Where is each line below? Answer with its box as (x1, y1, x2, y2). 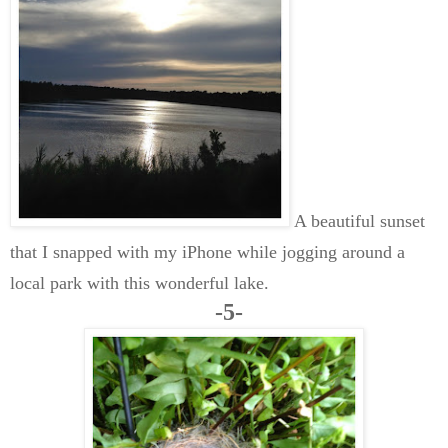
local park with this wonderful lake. (10, 273, 274, 294)
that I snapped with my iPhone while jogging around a (10, 242, 405, 263)
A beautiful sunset (290, 211, 425, 232)
